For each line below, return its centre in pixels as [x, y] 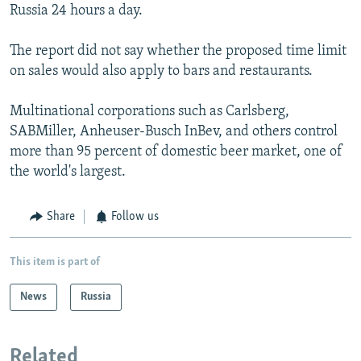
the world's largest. [68, 172]
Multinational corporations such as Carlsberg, [149, 112]
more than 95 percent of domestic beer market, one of [176, 152]
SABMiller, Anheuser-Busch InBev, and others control [174, 132]
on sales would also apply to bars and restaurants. [161, 72]
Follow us [135, 217]
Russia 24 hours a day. [76, 11]
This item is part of [55, 262]
